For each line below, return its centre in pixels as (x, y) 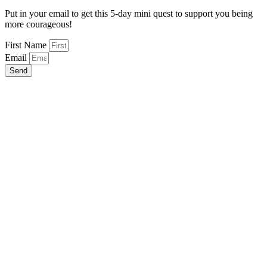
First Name (27, 45)
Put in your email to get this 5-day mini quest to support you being (129, 13)
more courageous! (38, 24)
